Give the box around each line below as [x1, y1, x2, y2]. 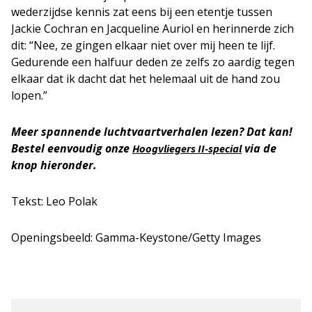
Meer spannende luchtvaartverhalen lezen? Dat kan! [11, 123, 292, 139]
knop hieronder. [11, 157, 97, 173]
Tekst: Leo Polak [11, 193, 97, 209]
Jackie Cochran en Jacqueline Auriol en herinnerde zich [11, 20, 294, 36]
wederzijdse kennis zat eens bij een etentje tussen [11, 3, 272, 19]
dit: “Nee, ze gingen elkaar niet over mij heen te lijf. [11, 37, 275, 53]
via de [242, 140, 276, 156]
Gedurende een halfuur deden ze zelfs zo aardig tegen [11, 54, 295, 70]
